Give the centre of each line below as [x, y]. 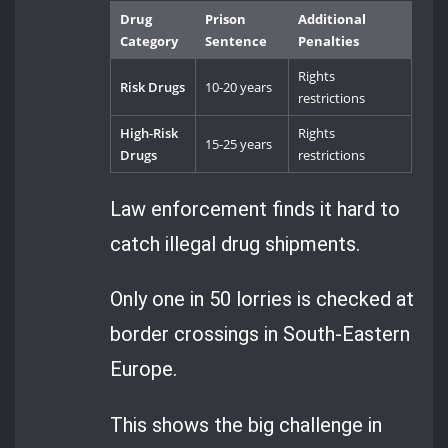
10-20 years [239, 86]
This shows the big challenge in [246, 424]
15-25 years [239, 143]
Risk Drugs [153, 86]
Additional [332, 18]
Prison [226, 18]
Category [149, 40]
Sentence [236, 40]
